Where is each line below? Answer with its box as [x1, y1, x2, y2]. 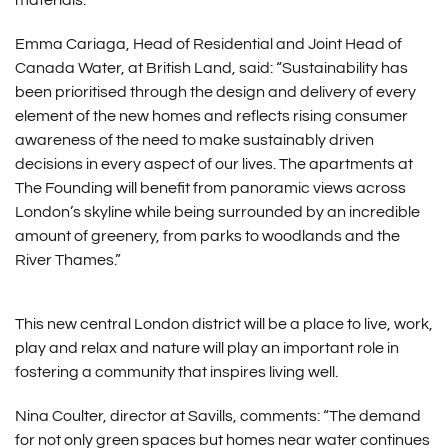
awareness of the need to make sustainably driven [14, 132, 374, 149]
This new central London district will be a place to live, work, [14, 316, 433, 333]
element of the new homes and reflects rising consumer [14, 108, 408, 125]
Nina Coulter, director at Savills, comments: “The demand [14, 408, 421, 425]
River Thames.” [14, 252, 121, 269]
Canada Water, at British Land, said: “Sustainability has [14, 60, 408, 77]
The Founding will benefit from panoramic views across [14, 180, 406, 197]
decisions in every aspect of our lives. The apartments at [14, 156, 413, 173]
